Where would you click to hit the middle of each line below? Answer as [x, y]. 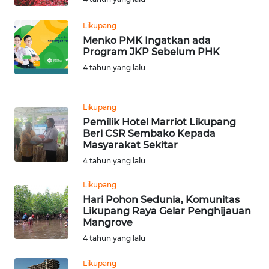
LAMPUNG [42, 254]
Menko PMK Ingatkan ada [147, 40]
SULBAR [38, 32]
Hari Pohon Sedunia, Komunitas [161, 199]
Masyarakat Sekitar [130, 145]
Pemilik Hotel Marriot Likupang [159, 122]
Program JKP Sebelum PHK [151, 52]
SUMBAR [39, 121]
